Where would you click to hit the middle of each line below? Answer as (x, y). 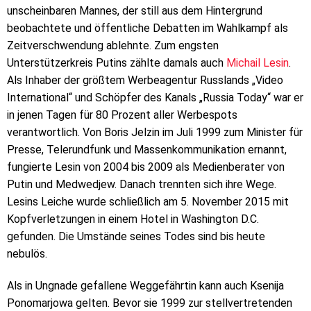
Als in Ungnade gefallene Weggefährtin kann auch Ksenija (145, 285)
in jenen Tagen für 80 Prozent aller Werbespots (122, 115)
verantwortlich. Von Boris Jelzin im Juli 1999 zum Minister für (155, 132)
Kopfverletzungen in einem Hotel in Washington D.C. (133, 219)
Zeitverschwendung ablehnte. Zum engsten (113, 45)
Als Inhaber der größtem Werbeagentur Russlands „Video (145, 80)
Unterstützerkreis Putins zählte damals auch (117, 62)
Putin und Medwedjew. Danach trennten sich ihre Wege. (142, 184)
